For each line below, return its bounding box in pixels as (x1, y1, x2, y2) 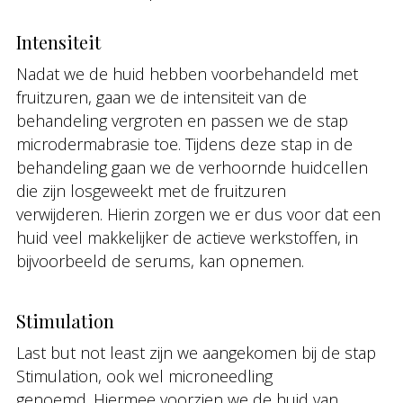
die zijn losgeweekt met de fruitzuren (16, 180, 286, 201)
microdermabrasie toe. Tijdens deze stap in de (16, 133, 353, 155)
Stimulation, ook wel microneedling (16, 365, 273, 387)
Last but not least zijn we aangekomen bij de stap (16, 342, 376, 363)
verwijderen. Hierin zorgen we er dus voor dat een (16, 203, 381, 225)
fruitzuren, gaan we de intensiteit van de (16, 86, 307, 108)
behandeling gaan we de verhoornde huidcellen (16, 157, 368, 178)
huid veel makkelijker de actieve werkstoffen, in (16, 227, 358, 248)
